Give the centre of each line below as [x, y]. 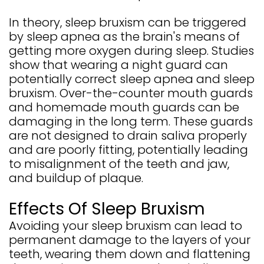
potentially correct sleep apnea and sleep [132, 79]
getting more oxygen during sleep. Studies [131, 51]
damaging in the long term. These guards [131, 122]
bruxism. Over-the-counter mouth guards [131, 93]
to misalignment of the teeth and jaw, [119, 164]
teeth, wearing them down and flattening [130, 254]
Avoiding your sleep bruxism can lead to [126, 226]
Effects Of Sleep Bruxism [107, 209]
